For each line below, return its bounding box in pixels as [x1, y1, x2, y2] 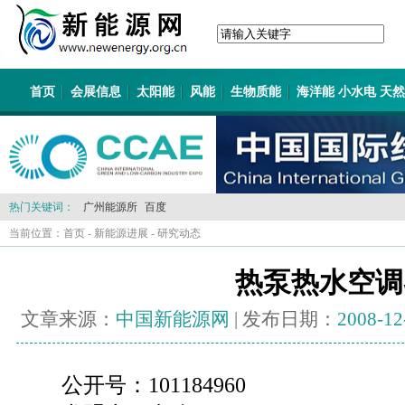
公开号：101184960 [61, 372, 251, 397]
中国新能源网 [116, 308, 230, 330]
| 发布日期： [230, 308, 337, 330]
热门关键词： [9, 201, 74, 213]
